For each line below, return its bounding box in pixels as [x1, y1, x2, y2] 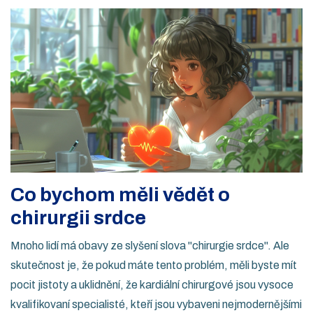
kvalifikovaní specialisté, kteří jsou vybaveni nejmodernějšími [10, 298, 302, 311]
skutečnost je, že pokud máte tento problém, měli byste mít [10, 259, 297, 272]
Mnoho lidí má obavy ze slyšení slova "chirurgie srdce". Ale [10, 240, 289, 252]
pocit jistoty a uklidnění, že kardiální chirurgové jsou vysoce [10, 279, 293, 291]
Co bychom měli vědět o [10, 184, 230, 206]
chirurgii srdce [10, 207, 146, 229]
